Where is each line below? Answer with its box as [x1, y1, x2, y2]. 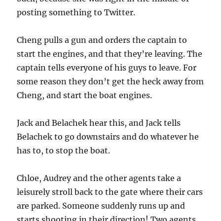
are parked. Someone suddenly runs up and [17, 201, 185, 211]
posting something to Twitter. [17, 7, 136, 17]
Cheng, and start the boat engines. [17, 90, 152, 100]
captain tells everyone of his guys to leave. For [17, 63, 197, 73]
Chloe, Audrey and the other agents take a [17, 173, 182, 183]
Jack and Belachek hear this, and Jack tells [17, 118, 181, 128]
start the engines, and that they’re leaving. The [17, 49, 203, 59]
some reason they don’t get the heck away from [17, 76, 204, 86]
